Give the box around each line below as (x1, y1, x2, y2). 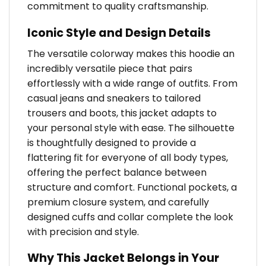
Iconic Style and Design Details (27, 24, 211, 41)
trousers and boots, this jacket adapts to (27, 106, 217, 120)
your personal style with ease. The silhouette (27, 121, 235, 135)
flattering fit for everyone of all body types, (27, 150, 228, 164)
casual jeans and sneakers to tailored (27, 91, 201, 105)
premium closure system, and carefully (27, 195, 209, 209)
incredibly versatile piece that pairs (27, 61, 192, 75)
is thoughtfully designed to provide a (27, 135, 196, 150)
